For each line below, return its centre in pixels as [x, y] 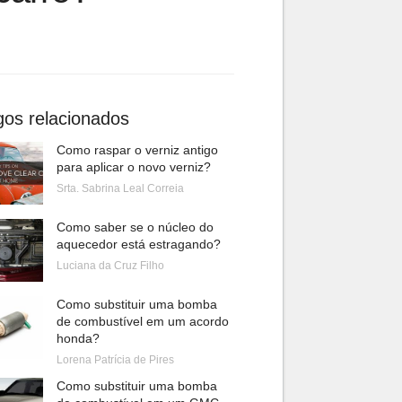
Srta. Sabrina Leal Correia [120, 188]
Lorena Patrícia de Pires [115, 360]
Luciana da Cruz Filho [110, 266]
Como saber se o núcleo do [135, 227]
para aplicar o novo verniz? [133, 167]
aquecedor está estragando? [138, 244]
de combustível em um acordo [142, 321]
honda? [78, 338]
